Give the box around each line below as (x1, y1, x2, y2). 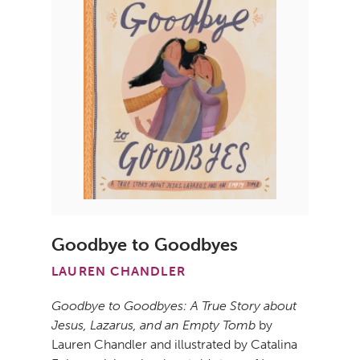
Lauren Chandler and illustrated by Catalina (51, 336, 297, 352)
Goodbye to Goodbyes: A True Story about (51, 297, 297, 313)
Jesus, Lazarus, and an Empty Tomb (51, 317, 256, 333)
